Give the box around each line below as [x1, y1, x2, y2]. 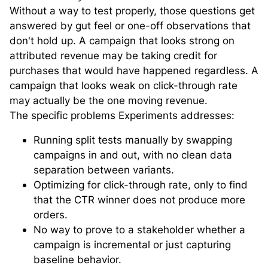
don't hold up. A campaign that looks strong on [10, 35, 234, 47]
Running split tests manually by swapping [33, 134, 232, 147]
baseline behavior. [33, 254, 121, 266]
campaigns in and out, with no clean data [33, 149, 232, 162]
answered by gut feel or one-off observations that [10, 20, 251, 32]
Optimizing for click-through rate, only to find [33, 179, 248, 191]
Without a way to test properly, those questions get [10, 5, 255, 17]
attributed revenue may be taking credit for [10, 50, 217, 62]
